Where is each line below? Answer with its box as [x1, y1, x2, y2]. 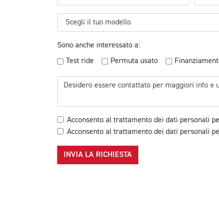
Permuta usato [110, 57, 158, 65]
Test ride [66, 57, 94, 65]
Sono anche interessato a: [57, 42, 140, 49]
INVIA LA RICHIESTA [64, 151, 132, 159]
